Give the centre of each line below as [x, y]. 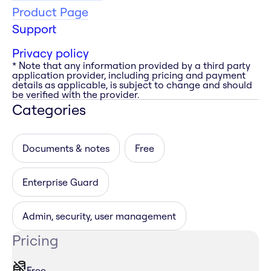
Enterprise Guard [60, 182]
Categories [49, 110]
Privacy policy [51, 53]
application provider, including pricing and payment [129, 75]
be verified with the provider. [76, 95]
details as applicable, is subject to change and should [132, 85]
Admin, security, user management [99, 216]
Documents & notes [66, 149]
